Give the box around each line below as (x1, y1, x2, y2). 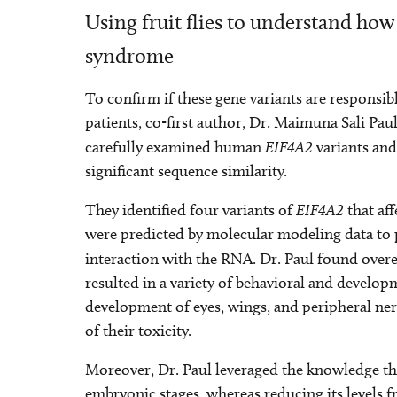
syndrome (85, 43, 174, 68)
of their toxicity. (85, 321, 191, 340)
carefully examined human (85, 137, 265, 157)
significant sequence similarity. (85, 161, 287, 181)
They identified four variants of (85, 200, 296, 220)
